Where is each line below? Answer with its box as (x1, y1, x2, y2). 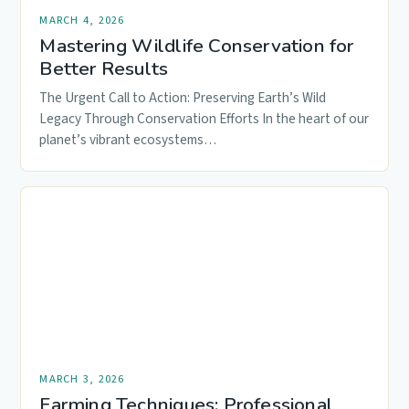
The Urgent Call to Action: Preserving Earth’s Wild (39, 87, 327, 108)
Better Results (39, 55, 169, 81)
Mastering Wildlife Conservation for (39, 32, 354, 58)
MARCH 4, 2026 (39, 11, 125, 28)
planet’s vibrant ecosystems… (39, 129, 217, 150)
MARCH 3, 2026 (39, 370, 125, 387)
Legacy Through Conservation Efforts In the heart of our (39, 108, 370, 129)
